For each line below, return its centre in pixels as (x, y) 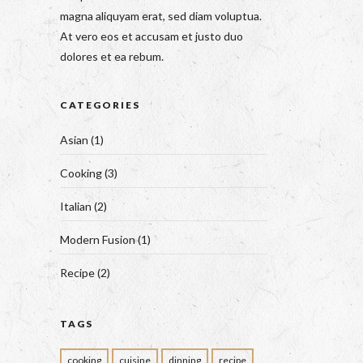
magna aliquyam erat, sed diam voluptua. (160, 16)
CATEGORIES (100, 105)
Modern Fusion (97, 239)
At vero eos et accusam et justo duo (151, 36)
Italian (75, 206)
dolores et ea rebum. (111, 56)
